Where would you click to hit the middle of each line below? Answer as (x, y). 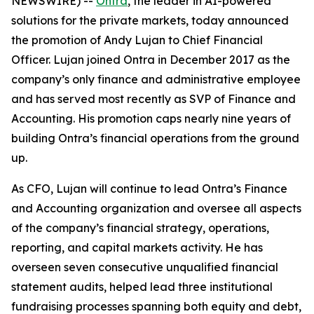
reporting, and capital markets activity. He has (137, 247)
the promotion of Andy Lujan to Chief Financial (137, 40)
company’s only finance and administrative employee (156, 79)
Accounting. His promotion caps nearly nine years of (151, 118)
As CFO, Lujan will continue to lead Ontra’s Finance (149, 189)
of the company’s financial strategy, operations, (140, 228)
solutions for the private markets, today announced (150, 20)
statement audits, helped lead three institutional (142, 287)
